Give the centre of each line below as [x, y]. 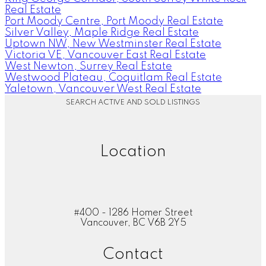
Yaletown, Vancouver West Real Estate [103, 89]
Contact [133, 254]
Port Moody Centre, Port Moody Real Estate [114, 21]
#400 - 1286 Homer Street [133, 213]
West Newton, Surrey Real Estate [88, 66]
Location [133, 152]
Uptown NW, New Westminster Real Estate [113, 44]
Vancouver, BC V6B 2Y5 [133, 223]
